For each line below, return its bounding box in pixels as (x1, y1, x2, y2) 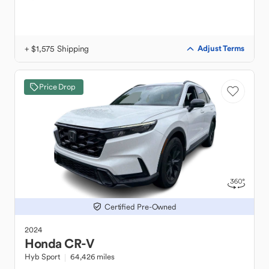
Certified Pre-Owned (104, 201, 177, 212)
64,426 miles (70, 252, 115, 262)
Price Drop (39, 82, 76, 92)
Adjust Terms (198, 43, 244, 53)
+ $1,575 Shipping (25, 43, 89, 54)
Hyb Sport (25, 252, 61, 262)
